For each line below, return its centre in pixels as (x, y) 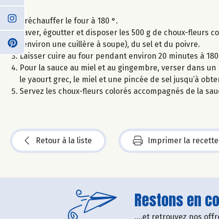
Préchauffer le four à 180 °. (69, 21)
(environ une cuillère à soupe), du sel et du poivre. (110, 44)
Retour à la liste (64, 140)
